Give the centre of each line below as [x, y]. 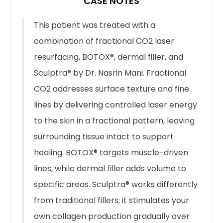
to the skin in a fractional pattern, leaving [114, 120]
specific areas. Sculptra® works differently [116, 184]
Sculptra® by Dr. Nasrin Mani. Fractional [110, 73]
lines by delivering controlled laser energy [115, 105]
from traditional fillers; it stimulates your [111, 200]
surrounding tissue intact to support [104, 136]
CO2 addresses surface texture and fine [111, 89]
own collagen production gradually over [112, 216]
